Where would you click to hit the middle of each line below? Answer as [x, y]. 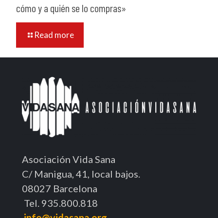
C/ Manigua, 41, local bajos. [81, 173]
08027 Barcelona [60, 188]
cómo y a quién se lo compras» [71, 8]
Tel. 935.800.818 [60, 203]
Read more [54, 35]
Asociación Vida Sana [69, 159]
